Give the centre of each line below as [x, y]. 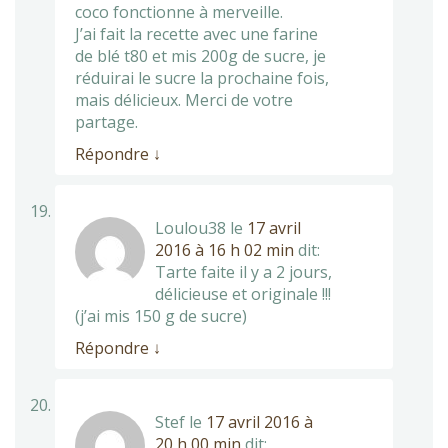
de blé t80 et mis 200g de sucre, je [200, 55]
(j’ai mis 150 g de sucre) [161, 315]
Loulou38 [190, 227]
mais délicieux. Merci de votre [184, 99]
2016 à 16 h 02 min [224, 249]
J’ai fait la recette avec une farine [196, 33]
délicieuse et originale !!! [243, 293]
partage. [106, 121]
